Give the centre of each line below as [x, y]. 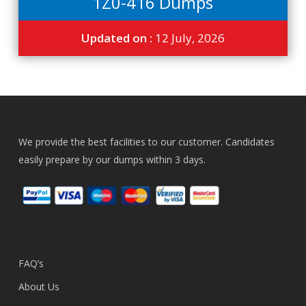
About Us [39, 287]
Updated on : [118, 38]
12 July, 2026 [190, 38]
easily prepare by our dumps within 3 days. [112, 159]
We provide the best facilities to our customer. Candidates [146, 142]
